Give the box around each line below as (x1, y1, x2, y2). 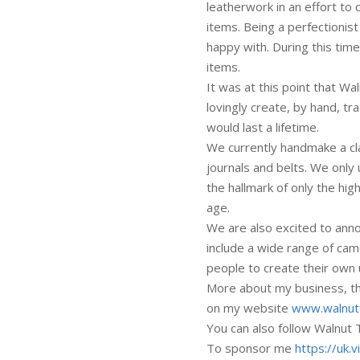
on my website (207, 300, 292, 317)
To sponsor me (207, 340, 295, 357)
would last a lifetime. (207, 119, 319, 136)
